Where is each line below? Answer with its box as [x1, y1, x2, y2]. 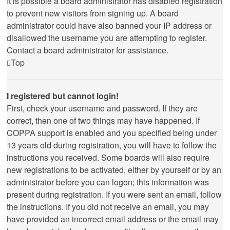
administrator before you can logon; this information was [7, 176, 209, 188]
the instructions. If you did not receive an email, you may [7, 201, 209, 213]
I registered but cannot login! [7, 90, 119, 102]
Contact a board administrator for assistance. [7, 44, 168, 56]
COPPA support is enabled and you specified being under [7, 127, 217, 139]
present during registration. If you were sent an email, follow [7, 188, 222, 200]
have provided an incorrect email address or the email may [7, 213, 219, 225]
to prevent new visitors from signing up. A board [7, 7, 179, 19]
